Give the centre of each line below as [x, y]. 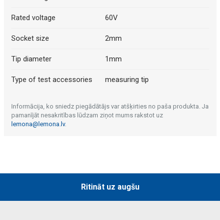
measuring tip [127, 80]
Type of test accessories [52, 80]
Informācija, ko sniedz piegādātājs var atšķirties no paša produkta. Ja [110, 107]
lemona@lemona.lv [38, 124]
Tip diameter [31, 59]
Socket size [30, 39]
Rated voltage [33, 18]
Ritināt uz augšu [110, 187]
